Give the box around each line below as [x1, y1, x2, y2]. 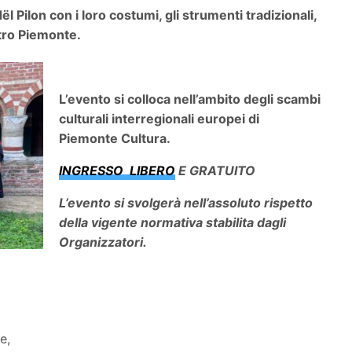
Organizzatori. [59, 233, 147, 250]
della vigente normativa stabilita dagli [59, 214, 287, 230]
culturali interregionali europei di [59, 110, 260, 126]
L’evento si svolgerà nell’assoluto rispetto [59, 194, 313, 211]
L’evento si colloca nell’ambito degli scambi [59, 90, 321, 107]
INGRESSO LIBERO [59, 162, 176, 178]
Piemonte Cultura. [59, 130, 171, 146]
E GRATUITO [178, 162, 256, 178]
